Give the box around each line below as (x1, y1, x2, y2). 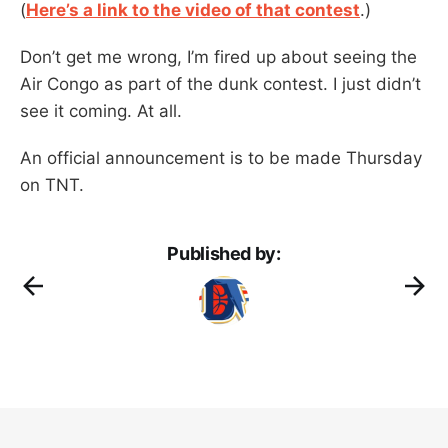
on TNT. (20, 174, 84, 195)
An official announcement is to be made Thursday (20, 147, 422, 168)
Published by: (167, 242, 281, 264)
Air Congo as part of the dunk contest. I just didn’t (20, 73, 421, 94)
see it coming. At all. (20, 100, 182, 121)
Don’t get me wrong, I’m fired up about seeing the (20, 46, 417, 67)
